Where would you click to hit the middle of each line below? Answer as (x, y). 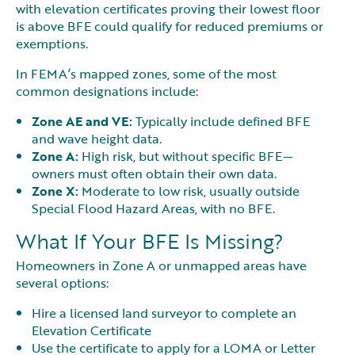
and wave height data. (97, 138)
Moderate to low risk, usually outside (189, 191)
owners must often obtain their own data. (154, 173)
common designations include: (107, 91)
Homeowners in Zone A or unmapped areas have (161, 266)
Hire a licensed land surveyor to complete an (164, 313)
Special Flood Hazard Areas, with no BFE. (153, 208)
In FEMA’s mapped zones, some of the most (146, 73)
